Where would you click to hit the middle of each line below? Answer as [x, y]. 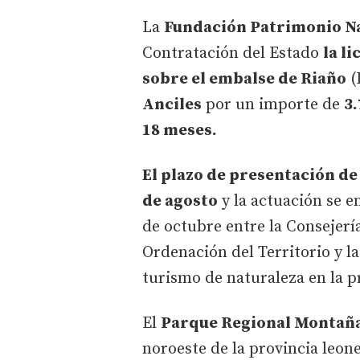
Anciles [172, 104]
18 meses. [180, 130]
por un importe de [273, 104]
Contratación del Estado [233, 53]
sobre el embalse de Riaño [244, 79]
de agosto [180, 201]
